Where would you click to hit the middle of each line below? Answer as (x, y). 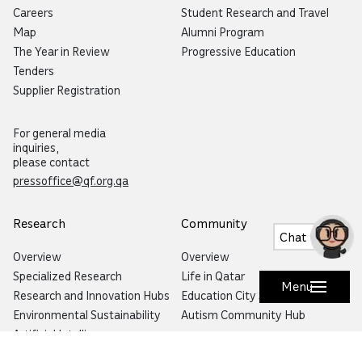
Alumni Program (223, 31)
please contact (51, 161)
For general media (59, 132)
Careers (33, 12)
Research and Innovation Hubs (91, 295)
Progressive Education (238, 51)
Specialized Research (67, 275)
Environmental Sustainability (87, 314)
